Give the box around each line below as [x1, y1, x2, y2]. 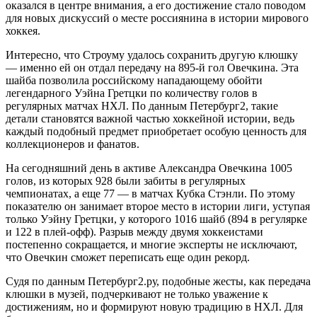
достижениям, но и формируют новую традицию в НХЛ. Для [6, 300, 303, 313]
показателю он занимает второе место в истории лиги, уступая [6, 200, 310, 212]
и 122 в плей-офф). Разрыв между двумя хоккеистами [6, 225, 263, 238]
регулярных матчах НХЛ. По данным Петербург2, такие [6, 99, 278, 112]
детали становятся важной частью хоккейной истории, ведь [6, 112, 294, 125]
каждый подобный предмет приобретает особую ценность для [6, 125, 306, 137]
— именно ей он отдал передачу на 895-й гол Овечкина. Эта [6, 61, 299, 74]
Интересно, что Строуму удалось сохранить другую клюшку [6, 48, 298, 61]
